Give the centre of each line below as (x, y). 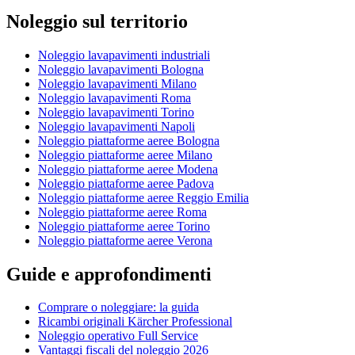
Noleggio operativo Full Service (118, 336)
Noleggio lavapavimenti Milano (117, 83)
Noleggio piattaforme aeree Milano (125, 155)
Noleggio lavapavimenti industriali (124, 55)
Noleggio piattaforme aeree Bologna (129, 140)
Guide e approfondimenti (109, 274)
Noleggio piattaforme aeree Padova (126, 183)
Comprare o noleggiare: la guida (118, 307)
